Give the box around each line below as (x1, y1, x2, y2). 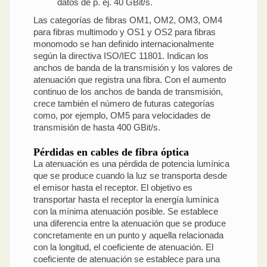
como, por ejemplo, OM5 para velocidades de (33, 110, 210, 120)
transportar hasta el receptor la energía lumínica (33, 194, 219, 205)
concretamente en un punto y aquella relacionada (33, 230, 223, 241)
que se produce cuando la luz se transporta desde (33, 170, 227, 181)
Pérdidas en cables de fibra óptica (33, 146, 189, 159)
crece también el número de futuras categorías (33, 98, 215, 108)
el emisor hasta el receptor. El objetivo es (33, 182, 193, 193)
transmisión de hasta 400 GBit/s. (33, 122, 160, 132)
